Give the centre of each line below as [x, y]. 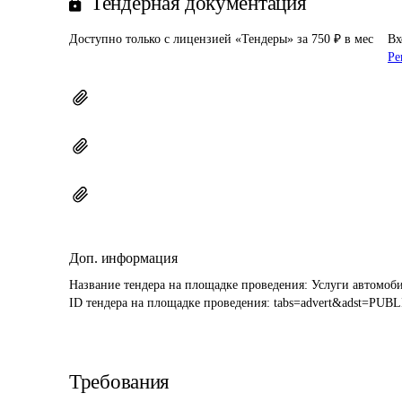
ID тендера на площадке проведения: [171, 303]
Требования [119, 382]
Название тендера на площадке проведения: [190, 285]
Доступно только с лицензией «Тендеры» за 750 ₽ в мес [221, 39]
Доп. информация [123, 258]
